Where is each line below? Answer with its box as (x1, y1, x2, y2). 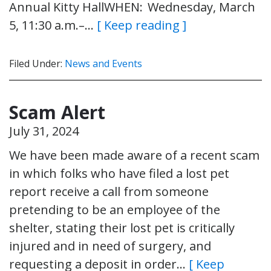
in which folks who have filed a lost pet (9, 165, 229, 181)
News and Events (65, 56, 142, 70)
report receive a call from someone (9, 183, 209, 200)
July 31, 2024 (9, 122, 79, 139)
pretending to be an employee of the (9, 201, 220, 218)
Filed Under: (9, 56, 65, 70)
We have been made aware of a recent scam (9, 146, 260, 163)
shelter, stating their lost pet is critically (9, 219, 235, 236)
